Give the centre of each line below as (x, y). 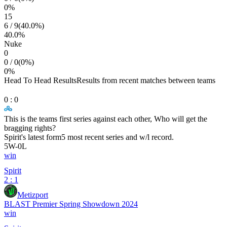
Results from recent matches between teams (146, 80)
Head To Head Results (40, 80)
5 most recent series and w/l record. (118, 137)
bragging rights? (30, 128)
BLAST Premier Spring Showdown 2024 (71, 204)
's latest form (41, 137)
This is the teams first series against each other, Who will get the (106, 119)
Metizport (33, 195)
